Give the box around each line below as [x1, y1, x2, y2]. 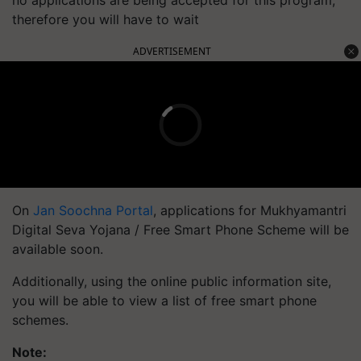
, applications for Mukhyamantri [153, 202, 346, 218]
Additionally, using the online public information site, [12, 273, 331, 289]
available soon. [12, 241, 103, 257]
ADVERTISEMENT [133, 44, 211, 58]
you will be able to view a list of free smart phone [12, 293, 317, 309]
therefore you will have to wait [12, 11, 199, 27]
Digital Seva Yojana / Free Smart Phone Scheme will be [12, 222, 349, 238]
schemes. [12, 312, 68, 328]
